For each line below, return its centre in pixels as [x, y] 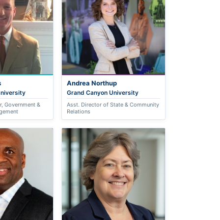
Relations [79, 112]
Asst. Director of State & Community [113, 105]
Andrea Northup [92, 83]
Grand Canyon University [103, 93]
